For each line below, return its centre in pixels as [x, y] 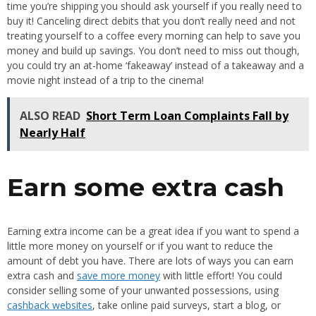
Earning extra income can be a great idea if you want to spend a [153, 231]
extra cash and [42, 276]
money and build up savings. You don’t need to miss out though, [153, 50]
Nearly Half [53, 132]
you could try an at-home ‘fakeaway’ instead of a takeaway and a [156, 65]
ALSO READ [50, 115]
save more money [119, 276]
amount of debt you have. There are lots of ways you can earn [150, 261]
